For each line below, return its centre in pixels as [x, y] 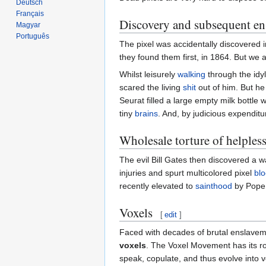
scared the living [151, 87]
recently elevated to [157, 186]
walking [191, 74]
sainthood [214, 186]
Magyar [28, 25]
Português [33, 36]
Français [30, 13]
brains [146, 113]
